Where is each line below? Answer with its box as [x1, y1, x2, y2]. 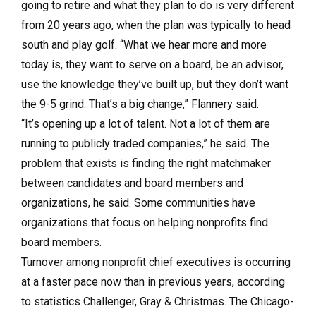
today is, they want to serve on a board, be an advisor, [21, 58, 284, 71]
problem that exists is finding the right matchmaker [21, 157, 271, 170]
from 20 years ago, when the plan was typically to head [21, 18, 291, 32]
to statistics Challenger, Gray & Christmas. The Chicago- [21, 295, 294, 308]
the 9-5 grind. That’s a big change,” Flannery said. [21, 97, 259, 111]
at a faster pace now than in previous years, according [21, 275, 285, 288]
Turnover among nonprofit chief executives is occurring [21, 255, 291, 269]
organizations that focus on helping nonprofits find [21, 216, 268, 229]
